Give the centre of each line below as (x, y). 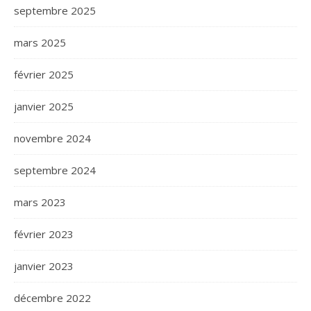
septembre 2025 (55, 10)
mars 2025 (40, 42)
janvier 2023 (44, 266)
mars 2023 (40, 202)
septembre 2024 (55, 170)
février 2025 (44, 74)
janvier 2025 (44, 106)
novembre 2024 (52, 138)
